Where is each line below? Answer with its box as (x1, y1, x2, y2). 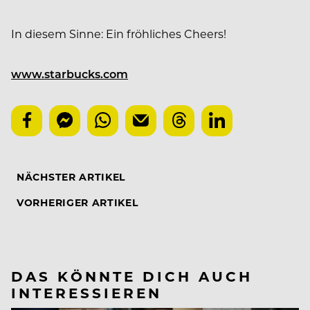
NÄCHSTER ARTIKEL (17, 170, 126, 183)
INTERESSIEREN (11, 282, 162, 302)
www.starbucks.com (11, 66, 128, 81)
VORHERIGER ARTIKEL (17, 195, 138, 209)
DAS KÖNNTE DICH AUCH (11, 266, 253, 285)
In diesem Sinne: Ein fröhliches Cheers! (11, 26, 226, 41)
